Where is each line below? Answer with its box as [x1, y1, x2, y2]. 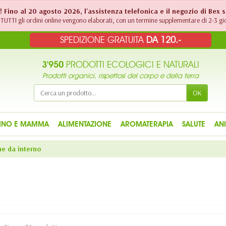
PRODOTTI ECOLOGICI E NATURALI [64, 59, 199, 70]
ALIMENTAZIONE [58, 120, 111, 129]
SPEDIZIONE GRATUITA [60, 34, 146, 45]
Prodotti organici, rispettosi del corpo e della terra [42, 72, 199, 80]
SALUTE [182, 120, 205, 129]
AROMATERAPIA [120, 120, 173, 129]
